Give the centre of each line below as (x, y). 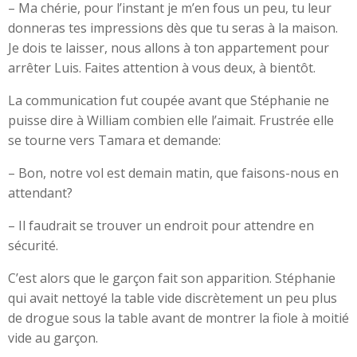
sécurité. (33, 245)
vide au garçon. (53, 338)
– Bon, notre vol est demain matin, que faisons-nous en (173, 173)
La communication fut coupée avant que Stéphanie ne (169, 100)
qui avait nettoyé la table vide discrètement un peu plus (173, 298)
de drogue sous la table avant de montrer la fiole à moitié (178, 318)
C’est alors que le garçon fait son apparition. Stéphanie (172, 278)
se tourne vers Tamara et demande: (114, 140)
